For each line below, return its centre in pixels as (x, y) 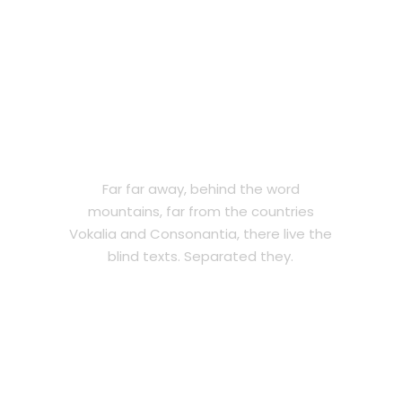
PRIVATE (201, 154)
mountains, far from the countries (201, 212)
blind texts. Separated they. (201, 257)
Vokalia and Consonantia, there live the (201, 234)
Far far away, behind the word (201, 189)
